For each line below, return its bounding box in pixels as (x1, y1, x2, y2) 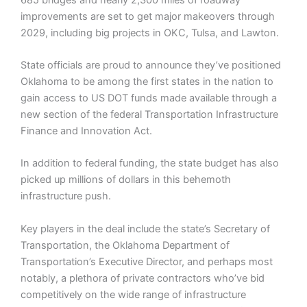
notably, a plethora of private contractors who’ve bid (21, 271, 265, 284)
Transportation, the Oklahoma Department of (21, 238, 230, 251)
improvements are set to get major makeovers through (21, 10, 275, 23)
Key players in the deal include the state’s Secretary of (21, 222, 270, 235)
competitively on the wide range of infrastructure (21, 288, 246, 301)
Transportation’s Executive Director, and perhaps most (21, 255, 273, 268)
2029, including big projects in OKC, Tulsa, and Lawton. (21, 26, 279, 39)
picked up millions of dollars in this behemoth (21, 173, 231, 186)
